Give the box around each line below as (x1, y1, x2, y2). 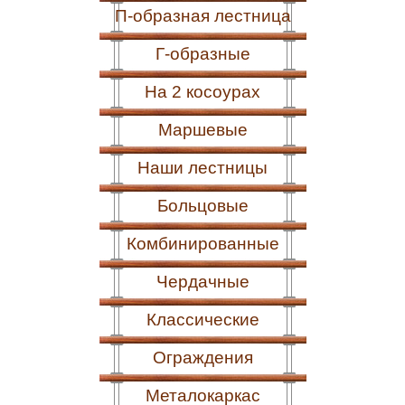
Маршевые (157, 120, 248, 139)
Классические (146, 310, 259, 329)
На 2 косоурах (145, 82, 260, 101)
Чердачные (155, 272, 250, 291)
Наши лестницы (137, 158, 268, 177)
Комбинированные (126, 234, 279, 253)
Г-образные (155, 44, 250, 63)
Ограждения (152, 348, 253, 367)
